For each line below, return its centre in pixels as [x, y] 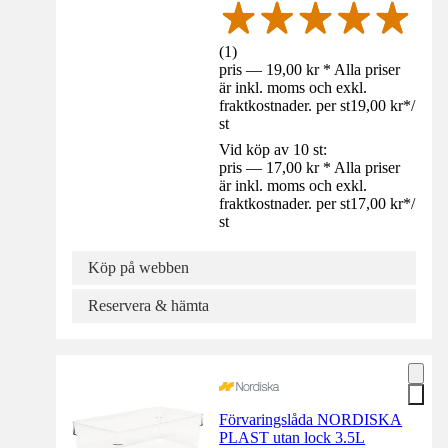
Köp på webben [138, 267]
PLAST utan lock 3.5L [292, 437]
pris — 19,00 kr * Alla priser [310, 69]
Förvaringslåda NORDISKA [311, 419]
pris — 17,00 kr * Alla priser [310, 167]
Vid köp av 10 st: [273, 149]
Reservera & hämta [148, 305]
